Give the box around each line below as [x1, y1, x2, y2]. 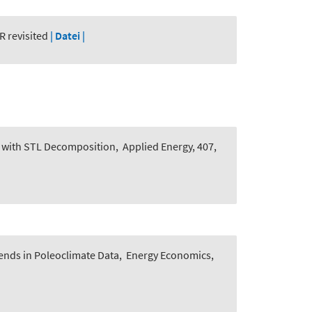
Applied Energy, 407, [123, 139, 217, 154]
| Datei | [50, 29, 85, 43]
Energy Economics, [126, 248, 214, 263]
